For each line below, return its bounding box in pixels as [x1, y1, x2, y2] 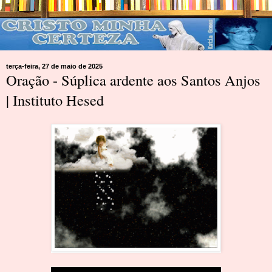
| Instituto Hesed [6, 89, 104, 110]
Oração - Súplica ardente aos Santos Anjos [6, 69, 260, 90]
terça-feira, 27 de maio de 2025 [6, 62, 103, 70]
